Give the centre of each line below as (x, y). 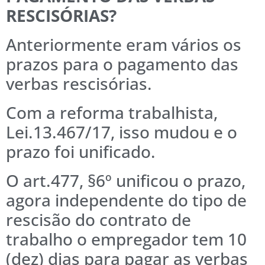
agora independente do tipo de (126, 200)
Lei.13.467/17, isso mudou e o (122, 132)
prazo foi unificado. (81, 152)
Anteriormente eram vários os (124, 45)
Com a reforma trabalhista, (112, 113)
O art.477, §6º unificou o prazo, (126, 181)
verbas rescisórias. (79, 84)
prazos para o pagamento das (122, 64)
